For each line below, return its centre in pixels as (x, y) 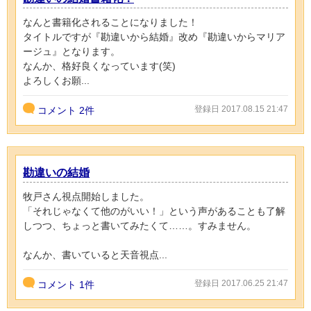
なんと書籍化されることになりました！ (110, 23)
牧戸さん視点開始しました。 (86, 197)
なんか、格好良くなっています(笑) (99, 66)
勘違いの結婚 (56, 173)
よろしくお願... (56, 81)
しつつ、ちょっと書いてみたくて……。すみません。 (140, 226)
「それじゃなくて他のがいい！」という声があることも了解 (154, 211)
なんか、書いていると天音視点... (95, 255)
